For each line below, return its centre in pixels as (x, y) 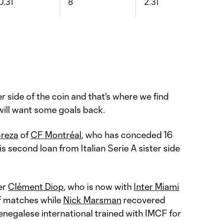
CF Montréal (56, 135)
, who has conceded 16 (127, 135)
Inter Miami (156, 186)
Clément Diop (36, 186)
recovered (143, 200)
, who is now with (99, 186)
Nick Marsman (92, 200)
